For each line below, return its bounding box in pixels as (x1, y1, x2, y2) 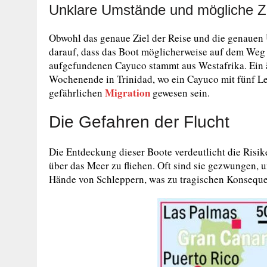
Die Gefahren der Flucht (49, 112, 229, 131)
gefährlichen (49, 85, 105, 100)
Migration (105, 85, 150, 100)
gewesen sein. (150, 85, 210, 100)
